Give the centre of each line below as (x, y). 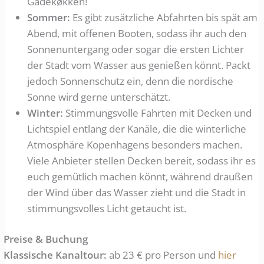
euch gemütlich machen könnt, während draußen (140, 176)
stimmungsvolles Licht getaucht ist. (107, 208)
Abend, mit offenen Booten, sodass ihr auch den (137, 33)
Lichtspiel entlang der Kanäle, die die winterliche (137, 128)
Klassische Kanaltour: (55, 255)
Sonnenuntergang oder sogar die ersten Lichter (136, 49)
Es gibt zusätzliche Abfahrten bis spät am (164, 17)
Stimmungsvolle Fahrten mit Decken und (158, 113)
